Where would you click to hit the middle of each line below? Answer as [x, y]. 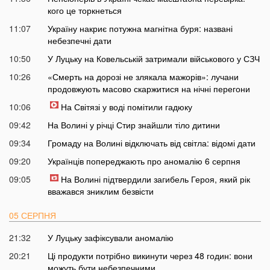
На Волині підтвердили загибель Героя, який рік [155, 179]
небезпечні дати [79, 41]
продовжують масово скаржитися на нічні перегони [149, 89]
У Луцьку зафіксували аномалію [110, 238]
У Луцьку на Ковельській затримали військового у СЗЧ [153, 59]
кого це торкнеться [84, 11]
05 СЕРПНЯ [33, 215]
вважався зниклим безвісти [100, 191]
